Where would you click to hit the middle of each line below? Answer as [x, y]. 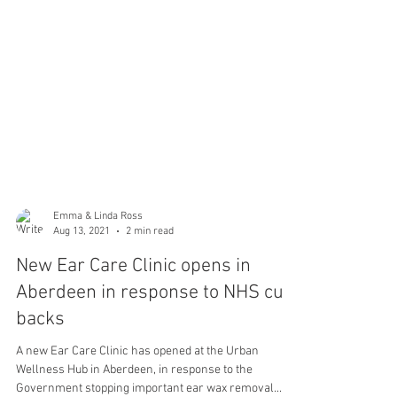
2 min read [150, 289]
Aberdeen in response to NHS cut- [156, 351]
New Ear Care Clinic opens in [133, 325]
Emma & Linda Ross [98, 275]
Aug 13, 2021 [82, 289]
